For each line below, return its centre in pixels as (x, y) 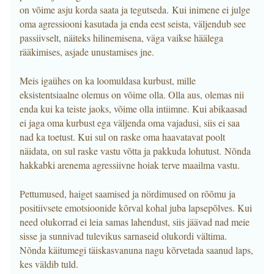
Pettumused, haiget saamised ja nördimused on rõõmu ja (128, 194)
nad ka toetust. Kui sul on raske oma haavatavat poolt (122, 137)
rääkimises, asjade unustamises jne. (87, 52)
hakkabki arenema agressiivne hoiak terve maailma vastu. (130, 165)
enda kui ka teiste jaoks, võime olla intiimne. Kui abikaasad (133, 109)
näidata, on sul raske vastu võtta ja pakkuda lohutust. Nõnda (135, 151)
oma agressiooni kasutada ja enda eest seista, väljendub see (133, 24)
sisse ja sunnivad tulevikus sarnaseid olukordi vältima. (123, 236)
